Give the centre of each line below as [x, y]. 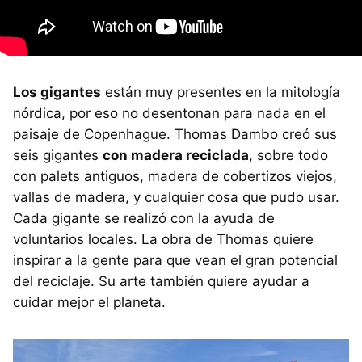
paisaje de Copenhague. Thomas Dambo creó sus [175, 134]
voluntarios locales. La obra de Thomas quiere [163, 239]
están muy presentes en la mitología [221, 92]
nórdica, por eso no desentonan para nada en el [169, 113]
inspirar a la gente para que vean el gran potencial [175, 260]
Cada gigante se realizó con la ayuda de [144, 218]
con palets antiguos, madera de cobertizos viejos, [175, 176]
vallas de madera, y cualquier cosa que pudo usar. [176, 197]
